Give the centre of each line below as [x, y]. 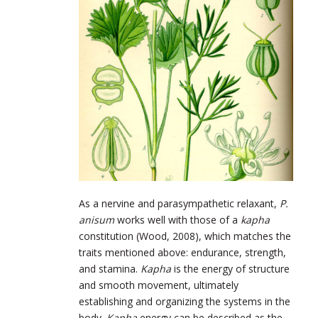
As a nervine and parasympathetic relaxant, [179, 203]
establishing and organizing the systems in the [185, 301]
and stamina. [110, 268]
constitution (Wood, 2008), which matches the [185, 236]
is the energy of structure [230, 268]
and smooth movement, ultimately [159, 285]
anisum [97, 219]
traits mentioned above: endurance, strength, [182, 252]
